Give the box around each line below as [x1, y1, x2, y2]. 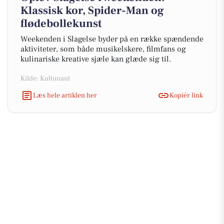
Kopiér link [169, 90, 203, 100]
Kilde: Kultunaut [20, 74, 70, 83]
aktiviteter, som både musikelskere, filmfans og [20, 44, 186, 54]
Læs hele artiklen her [33, 90, 97, 100]
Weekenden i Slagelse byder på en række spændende [20, 34, 203, 44]
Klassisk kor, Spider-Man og [20, 3, 164, 17]
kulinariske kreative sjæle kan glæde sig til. [20, 54, 171, 64]
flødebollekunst [20, 16, 102, 30]
